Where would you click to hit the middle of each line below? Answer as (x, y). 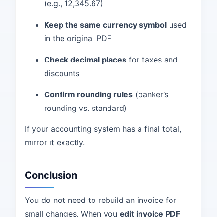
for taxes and (152, 60)
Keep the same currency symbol (105, 25)
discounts (62, 73)
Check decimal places (85, 60)
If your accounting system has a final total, (103, 129)
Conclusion (51, 175)
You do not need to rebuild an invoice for (101, 200)
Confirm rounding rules (88, 94)
